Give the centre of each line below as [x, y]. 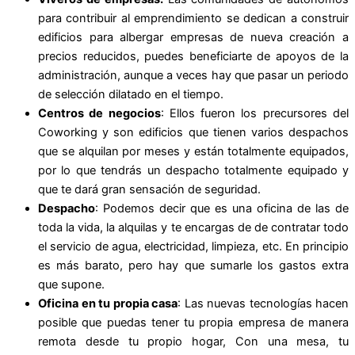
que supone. [71, 284]
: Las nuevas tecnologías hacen [263, 303]
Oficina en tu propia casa [108, 303]
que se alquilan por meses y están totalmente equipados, [193, 151]
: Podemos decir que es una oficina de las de [222, 208]
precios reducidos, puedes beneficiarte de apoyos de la [193, 56]
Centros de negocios [99, 113]
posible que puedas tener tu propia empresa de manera [193, 322]
